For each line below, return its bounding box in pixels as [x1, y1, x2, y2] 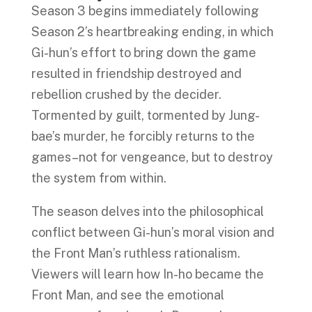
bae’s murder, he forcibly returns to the [31, 128, 255, 143]
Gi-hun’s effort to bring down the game [31, 45, 256, 60]
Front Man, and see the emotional [31, 287, 224, 302]
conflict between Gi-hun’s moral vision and [31, 224, 274, 240]
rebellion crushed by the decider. [31, 86, 221, 102]
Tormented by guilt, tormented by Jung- [31, 107, 260, 123]
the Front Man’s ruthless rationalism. [31, 245, 240, 260]
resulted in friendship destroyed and [31, 65, 242, 81]
